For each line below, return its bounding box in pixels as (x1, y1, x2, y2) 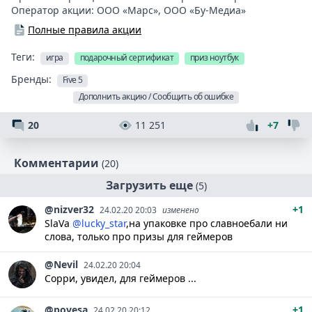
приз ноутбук (190, 52, 239, 64)
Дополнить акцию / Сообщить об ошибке (78, 91, 234, 103)
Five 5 (63, 74, 83, 86)
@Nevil (45, 258, 78, 272)
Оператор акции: (11, 3, 97, 17)
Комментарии (14, 155, 99, 171)
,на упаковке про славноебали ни (126, 217, 288, 231)
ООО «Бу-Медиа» (164, 3, 246, 17)
